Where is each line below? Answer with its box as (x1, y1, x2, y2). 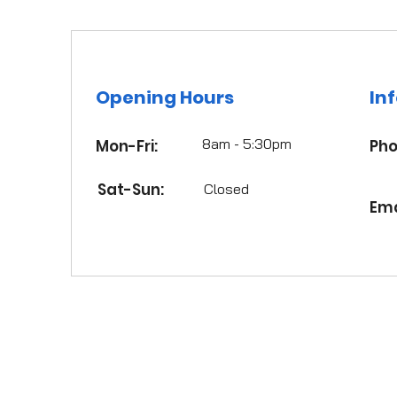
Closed (203, 180, 249, 198)
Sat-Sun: (97, 179, 167, 200)
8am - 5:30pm (201, 135, 292, 152)
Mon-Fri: (95, 136, 158, 157)
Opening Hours (95, 85, 234, 110)
